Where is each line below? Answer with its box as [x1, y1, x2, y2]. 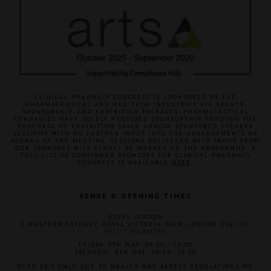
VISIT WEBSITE [108, 227, 163, 236]
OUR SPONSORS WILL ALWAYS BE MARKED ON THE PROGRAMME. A [15, 144, 256, 152]
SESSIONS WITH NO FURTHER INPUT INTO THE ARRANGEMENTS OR [13, 129, 258, 138]
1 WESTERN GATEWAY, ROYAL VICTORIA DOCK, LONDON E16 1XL [21, 220, 250, 229]
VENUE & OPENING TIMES [79, 191, 192, 201]
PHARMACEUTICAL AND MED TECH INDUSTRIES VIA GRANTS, [25, 100, 246, 109]
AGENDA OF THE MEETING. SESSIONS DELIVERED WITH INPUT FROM [11, 137, 260, 145]
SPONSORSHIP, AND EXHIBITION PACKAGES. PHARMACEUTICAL [22, 108, 249, 116]
